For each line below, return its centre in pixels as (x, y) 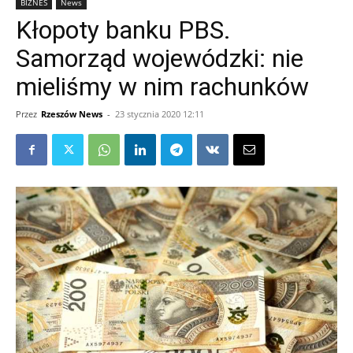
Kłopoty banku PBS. (123, 30)
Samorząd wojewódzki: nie (160, 58)
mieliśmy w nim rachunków (162, 87)
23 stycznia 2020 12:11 (160, 114)
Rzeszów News (72, 114)
